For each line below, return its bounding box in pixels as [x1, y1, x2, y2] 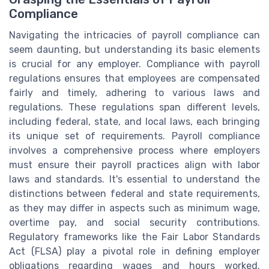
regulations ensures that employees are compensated [9, 72, 260, 84]
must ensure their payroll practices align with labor [9, 159, 260, 171]
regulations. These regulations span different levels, [9, 101, 260, 113]
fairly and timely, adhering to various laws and [9, 86, 260, 98]
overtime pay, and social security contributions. [9, 216, 260, 228]
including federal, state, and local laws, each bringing [9, 115, 260, 127]
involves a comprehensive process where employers [9, 144, 260, 156]
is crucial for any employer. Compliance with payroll [9, 58, 260, 70]
